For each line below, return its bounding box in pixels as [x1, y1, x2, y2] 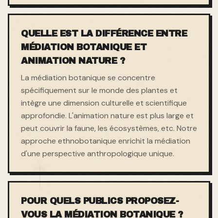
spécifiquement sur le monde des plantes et [21, 85, 178, 95]
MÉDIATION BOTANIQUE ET [21, 42, 146, 52]
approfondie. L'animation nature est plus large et [21, 110, 194, 121]
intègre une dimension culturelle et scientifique [21, 97, 187, 108]
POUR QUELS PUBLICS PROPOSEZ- [21, 196, 179, 206]
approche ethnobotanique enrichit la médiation [21, 135, 190, 146]
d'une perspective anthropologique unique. [21, 148, 174, 159]
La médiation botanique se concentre [21, 72, 155, 83]
